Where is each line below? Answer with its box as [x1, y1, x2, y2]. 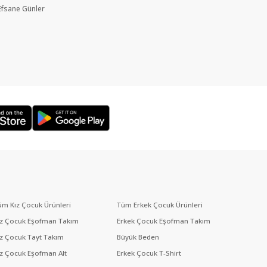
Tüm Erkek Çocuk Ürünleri [116, 200, 203, 210]
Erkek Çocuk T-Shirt [116, 249, 181, 258]
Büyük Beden [116, 232, 159, 242]
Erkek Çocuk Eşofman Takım [116, 216, 210, 226]
